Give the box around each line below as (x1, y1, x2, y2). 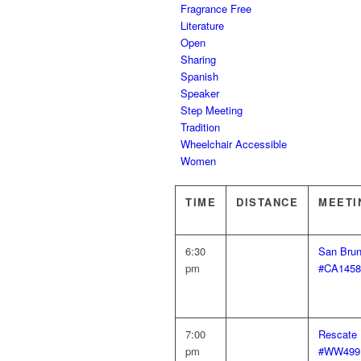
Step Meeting (180, 102, 243, 118)
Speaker (180, 85, 219, 101)
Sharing (180, 52, 216, 67)
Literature (180, 18, 224, 33)
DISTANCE (236, 194, 298, 210)
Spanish (180, 68, 218, 84)
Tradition (180, 119, 220, 135)
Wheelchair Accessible (180, 136, 287, 151)
